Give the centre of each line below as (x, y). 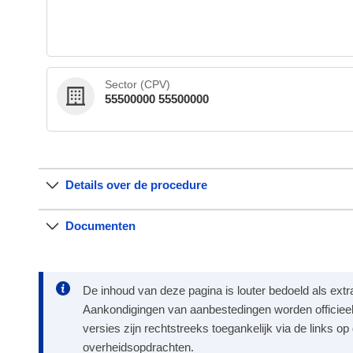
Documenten (100, 225)
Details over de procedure (136, 184)
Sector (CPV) (137, 84)
